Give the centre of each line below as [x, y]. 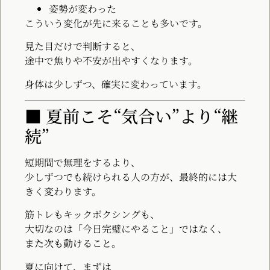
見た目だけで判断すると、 [83, 46]
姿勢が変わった [83, 8]
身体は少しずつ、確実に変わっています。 [116, 84]
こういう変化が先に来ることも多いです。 [116, 23]
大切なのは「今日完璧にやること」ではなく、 [126, 229]
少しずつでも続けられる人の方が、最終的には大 [131, 177]
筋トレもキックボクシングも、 [92, 215]
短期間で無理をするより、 [83, 163]
